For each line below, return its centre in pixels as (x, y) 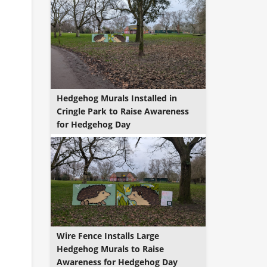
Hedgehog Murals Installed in (117, 98)
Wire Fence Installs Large (108, 236)
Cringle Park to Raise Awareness (122, 111)
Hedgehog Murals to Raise (110, 249)
